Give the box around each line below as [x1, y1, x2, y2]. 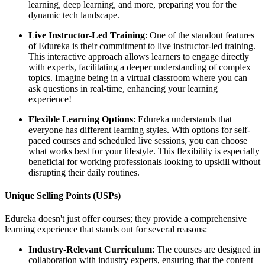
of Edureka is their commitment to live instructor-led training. [28, 40, 256, 51]
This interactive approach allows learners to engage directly [28, 51, 249, 62]
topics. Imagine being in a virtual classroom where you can [28, 72, 247, 83]
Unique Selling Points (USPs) [5, 190, 121, 201]
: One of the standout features [145, 30, 254, 40]
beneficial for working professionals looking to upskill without [28, 156, 260, 167]
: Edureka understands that [133, 114, 232, 124]
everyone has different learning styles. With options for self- [28, 124, 250, 135]
